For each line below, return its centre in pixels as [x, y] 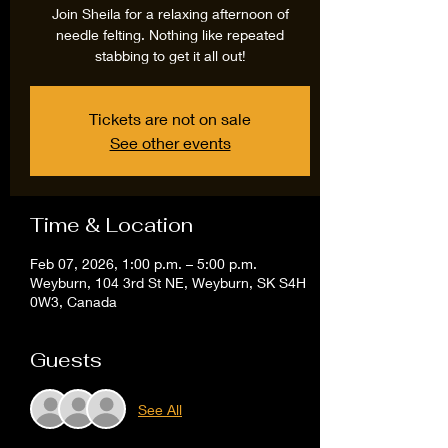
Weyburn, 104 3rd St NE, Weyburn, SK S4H [168, 282]
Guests [66, 360]
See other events [170, 142]
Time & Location [111, 225]
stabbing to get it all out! [170, 55]
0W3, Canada [73, 301]
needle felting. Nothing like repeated [170, 34]
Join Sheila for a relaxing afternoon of [170, 13]
